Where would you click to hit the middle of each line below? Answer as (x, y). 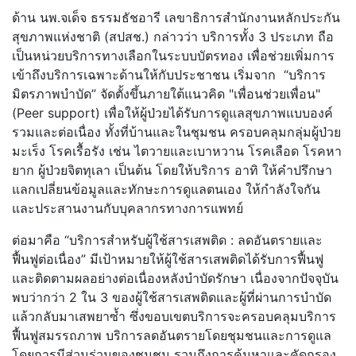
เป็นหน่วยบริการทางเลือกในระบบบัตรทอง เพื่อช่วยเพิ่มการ (173, 56)
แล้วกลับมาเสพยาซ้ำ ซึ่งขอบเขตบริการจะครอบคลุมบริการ (174, 317)
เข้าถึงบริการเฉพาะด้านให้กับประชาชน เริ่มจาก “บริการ (169, 75)
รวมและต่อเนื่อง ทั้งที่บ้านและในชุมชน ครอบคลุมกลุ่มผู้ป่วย (176, 132)
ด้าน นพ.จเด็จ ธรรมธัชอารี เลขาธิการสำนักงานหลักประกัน (176, 18)
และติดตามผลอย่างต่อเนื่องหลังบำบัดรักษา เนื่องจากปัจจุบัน (175, 279)
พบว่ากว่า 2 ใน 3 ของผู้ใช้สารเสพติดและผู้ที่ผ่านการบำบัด (172, 298)
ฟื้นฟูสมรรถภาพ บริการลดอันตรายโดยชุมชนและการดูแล (172, 336)
